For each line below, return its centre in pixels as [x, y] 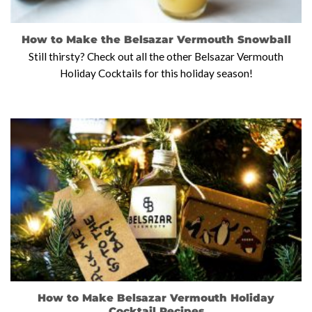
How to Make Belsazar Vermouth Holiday [156, 297]
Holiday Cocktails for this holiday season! [156, 73]
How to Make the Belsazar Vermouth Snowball [156, 40]
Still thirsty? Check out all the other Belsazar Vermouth [156, 57]
